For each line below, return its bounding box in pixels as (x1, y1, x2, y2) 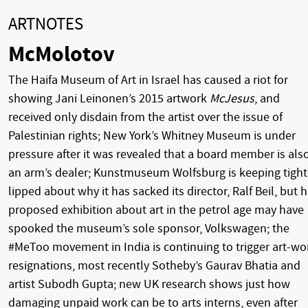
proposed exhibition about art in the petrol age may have (8, 202, 304, 217)
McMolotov (8, 41, 115, 67)
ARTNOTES (8, 14, 83, 34)
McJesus (210, 91, 254, 106)
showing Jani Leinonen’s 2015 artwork (8, 91, 210, 106)
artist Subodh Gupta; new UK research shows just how (8, 276, 290, 291)
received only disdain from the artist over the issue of (8, 109, 283, 124)
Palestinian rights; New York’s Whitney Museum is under (8, 128, 296, 143)
